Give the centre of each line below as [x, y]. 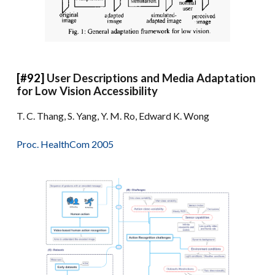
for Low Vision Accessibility [87, 91]
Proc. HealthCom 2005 [65, 144]
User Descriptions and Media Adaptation [151, 78]
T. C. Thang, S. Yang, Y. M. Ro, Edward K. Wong [113, 115]
